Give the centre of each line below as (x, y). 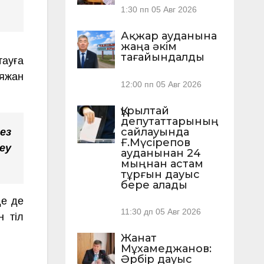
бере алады (154, 185)
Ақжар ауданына (169, 36)
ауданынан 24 (161, 153)
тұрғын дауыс (160, 174)
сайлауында (155, 132)
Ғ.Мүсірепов (155, 142)
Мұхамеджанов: (166, 249)
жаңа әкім (148, 47)
